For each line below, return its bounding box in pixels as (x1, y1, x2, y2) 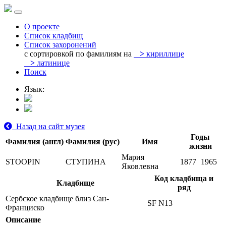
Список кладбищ (24, 31, 83, 40)
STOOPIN (6, 157, 40, 166)
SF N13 (147, 199, 173, 207)
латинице (35, 59, 70, 67)
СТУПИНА (66, 157, 106, 166)
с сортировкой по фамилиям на (24, 49, 132, 58)
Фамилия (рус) (66, 137, 120, 146)
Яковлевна (122, 162, 158, 171)
